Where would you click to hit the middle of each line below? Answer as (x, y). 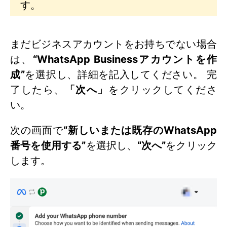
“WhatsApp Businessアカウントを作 (125, 59)
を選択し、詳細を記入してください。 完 (121, 74)
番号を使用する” (48, 145)
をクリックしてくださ (163, 89)
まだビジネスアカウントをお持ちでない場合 (113, 44)
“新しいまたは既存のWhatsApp (140, 130)
